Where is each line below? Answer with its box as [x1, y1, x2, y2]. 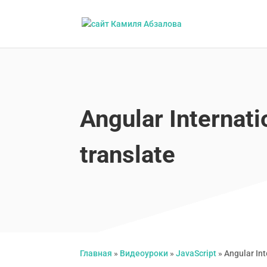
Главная [80, 249, 113, 259]
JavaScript [176, 249, 217, 259]
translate [80, 140, 176, 169]
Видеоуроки [120, 249, 169, 259]
